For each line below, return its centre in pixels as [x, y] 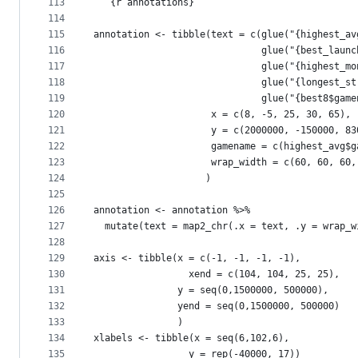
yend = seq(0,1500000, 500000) [217, 306]
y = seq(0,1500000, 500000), [211, 290]
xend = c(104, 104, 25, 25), [217, 274]
